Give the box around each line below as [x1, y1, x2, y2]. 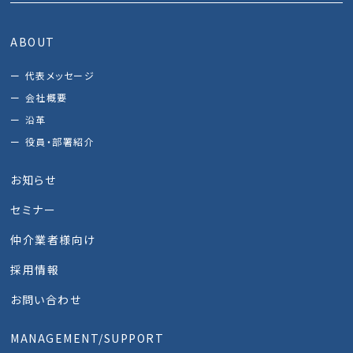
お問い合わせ [10, 292, 82, 308]
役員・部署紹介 [24, 135, 95, 149]
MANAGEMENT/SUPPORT [10, 330, 165, 347]
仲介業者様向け [10, 232, 96, 248]
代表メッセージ [24, 69, 95, 83]
